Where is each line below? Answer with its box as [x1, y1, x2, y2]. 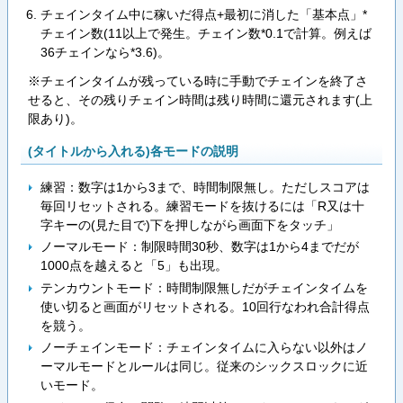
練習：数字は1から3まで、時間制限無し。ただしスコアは [40, 179, 370, 194]
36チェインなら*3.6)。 [40, 45, 170, 60]
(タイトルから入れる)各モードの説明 [27, 143, 238, 158]
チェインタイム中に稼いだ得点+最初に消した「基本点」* [40, 7, 367, 22]
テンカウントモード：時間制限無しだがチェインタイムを [40, 280, 368, 295]
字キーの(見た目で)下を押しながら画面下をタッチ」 [40, 217, 339, 232]
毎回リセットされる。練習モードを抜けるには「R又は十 [40, 198, 364, 213]
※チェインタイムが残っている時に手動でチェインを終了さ [27, 74, 368, 89]
